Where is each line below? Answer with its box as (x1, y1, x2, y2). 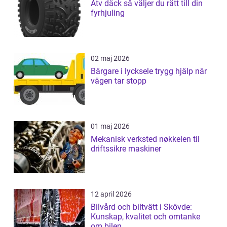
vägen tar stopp (91, 76, 146, 86)
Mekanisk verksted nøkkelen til (91, 134, 159, 144)
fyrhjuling (91, 8, 125, 18)
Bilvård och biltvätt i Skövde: (91, 202, 192, 212)
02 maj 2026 (91, 54, 130, 63)
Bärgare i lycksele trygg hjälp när (91, 66, 155, 77)
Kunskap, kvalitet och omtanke (91, 212, 200, 222)
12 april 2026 (91, 190, 132, 199)
